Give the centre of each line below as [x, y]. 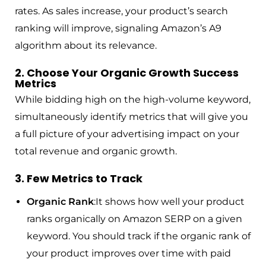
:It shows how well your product [169, 202]
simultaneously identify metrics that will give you [132, 117]
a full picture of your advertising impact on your [127, 134]
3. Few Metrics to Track [79, 179]
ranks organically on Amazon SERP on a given [134, 219]
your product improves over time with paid [129, 254]
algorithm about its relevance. [86, 46]
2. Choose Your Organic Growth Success [127, 73]
